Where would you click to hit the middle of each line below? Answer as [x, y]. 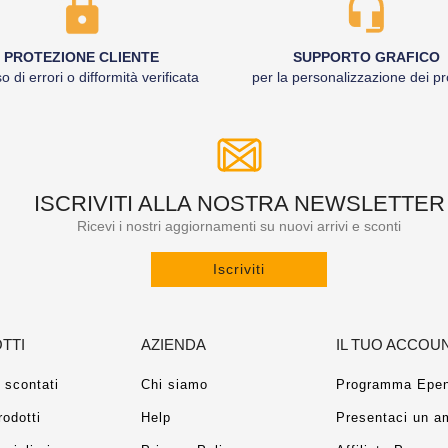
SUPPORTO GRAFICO [366, 57]
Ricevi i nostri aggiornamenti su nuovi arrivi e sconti [239, 226]
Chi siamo [175, 384]
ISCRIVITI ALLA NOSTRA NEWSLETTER [239, 203]
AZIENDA [174, 344]
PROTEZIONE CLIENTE [81, 57]
